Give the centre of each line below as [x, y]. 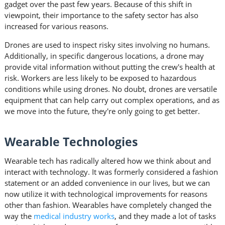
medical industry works [74, 216]
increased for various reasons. [56, 26]
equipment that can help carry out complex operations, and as [112, 100]
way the [19, 216]
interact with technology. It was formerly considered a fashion [111, 172]
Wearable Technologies [71, 142]
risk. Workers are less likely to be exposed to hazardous [100, 78]
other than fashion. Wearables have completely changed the [108, 205]
